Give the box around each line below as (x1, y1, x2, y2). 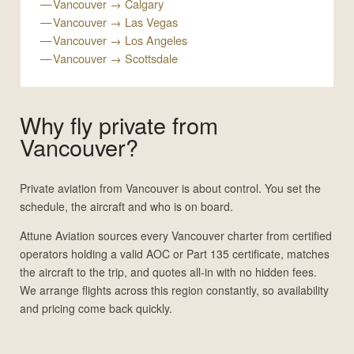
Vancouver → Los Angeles (53, 32, 187, 49)
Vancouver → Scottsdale (53, 50, 178, 67)
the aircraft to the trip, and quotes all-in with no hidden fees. (19, 263, 317, 280)
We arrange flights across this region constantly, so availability (19, 281, 329, 298)
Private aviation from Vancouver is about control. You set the (19, 179, 321, 196)
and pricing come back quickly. (19, 299, 172, 316)
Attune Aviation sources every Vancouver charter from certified (19, 227, 332, 243)
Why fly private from (19, 108, 218, 141)
